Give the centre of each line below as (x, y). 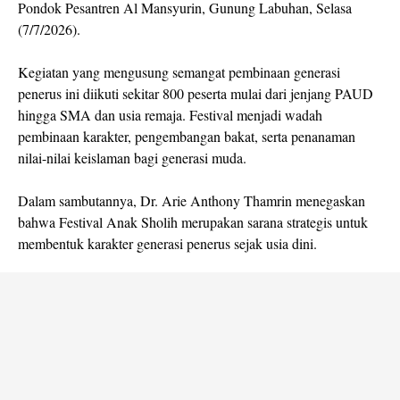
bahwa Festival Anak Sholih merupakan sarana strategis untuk (193, 221)
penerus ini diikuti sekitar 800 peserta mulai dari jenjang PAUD (196, 93)
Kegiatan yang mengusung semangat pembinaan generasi (179, 71)
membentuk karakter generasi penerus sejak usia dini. (167, 243)
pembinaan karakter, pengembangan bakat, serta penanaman (187, 136)
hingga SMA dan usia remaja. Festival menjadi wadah (170, 114)
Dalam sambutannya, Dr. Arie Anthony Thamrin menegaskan (192, 200)
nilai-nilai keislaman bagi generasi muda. (132, 157)
